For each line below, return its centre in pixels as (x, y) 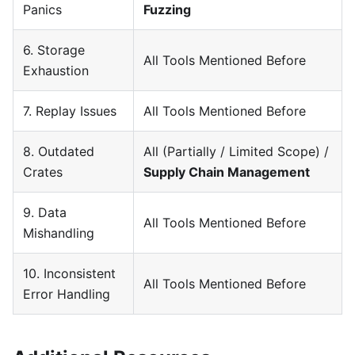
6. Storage (54, 50)
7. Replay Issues (70, 111)
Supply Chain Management (227, 172)
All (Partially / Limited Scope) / (236, 152)
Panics (42, 10)
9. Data (45, 213)
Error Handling (67, 294)
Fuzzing (167, 10)
